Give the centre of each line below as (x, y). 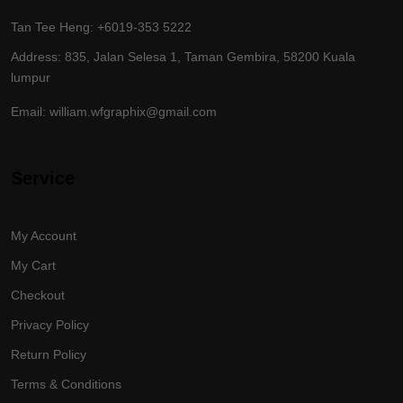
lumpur (31, 78)
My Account (44, 236)
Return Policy (49, 355)
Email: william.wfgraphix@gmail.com (114, 112)
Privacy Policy (50, 325)
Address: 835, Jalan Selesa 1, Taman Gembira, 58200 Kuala (183, 57)
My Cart (33, 266)
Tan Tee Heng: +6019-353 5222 (101, 27)
